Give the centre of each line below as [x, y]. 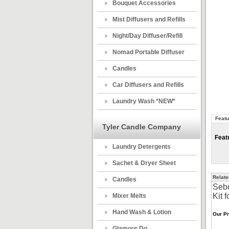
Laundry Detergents [142, 147]
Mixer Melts [129, 196]
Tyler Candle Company [142, 127]
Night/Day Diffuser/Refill [147, 36]
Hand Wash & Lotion [142, 212]
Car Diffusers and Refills [148, 85]
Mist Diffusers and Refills [149, 19]
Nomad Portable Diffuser [148, 52]
